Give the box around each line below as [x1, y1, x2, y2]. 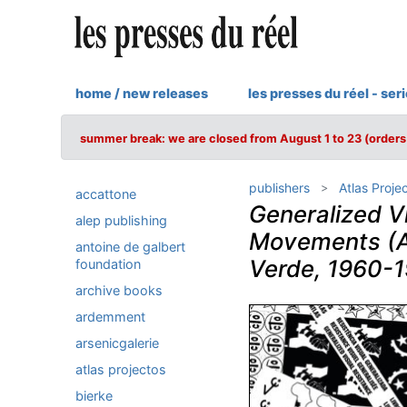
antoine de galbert [75, 239, 185, 254]
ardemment [75, 309, 145, 324]
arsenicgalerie [75, 335, 159, 351]
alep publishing [75, 213, 167, 228]
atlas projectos [75, 362, 166, 377]
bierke [75, 388, 113, 403]
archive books [75, 283, 163, 298]
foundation [75, 256, 141, 272]
